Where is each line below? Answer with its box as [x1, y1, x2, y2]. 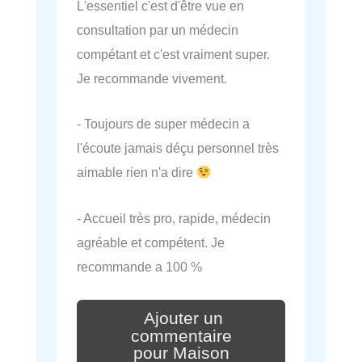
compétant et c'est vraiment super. [77, 47, 270, 62]
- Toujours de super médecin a [77, 116, 250, 132]
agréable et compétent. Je [77, 234, 225, 250]
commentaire [130, 326, 232, 346]
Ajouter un [144, 308, 223, 328]
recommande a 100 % [77, 259, 202, 274]
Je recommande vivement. [77, 71, 227, 86]
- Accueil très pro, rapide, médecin [77, 210, 271, 225]
